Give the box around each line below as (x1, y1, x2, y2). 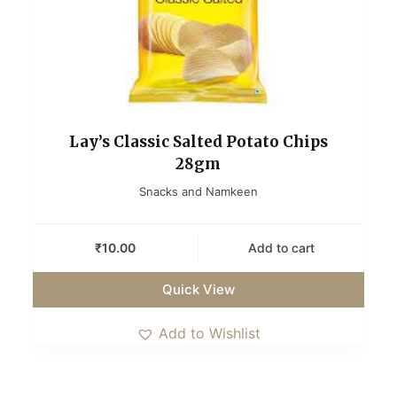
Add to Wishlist (158, 323, 261, 342)
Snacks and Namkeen (138, 183, 258, 198)
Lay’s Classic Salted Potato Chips (68, 131, 328, 152)
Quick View (161, 280, 235, 298)
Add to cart (248, 240, 315, 256)
